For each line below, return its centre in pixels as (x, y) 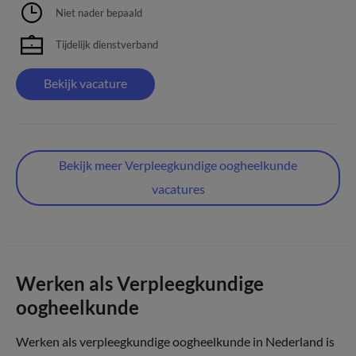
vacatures (178, 189)
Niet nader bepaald (99, 12)
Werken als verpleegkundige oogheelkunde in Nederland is (175, 341)
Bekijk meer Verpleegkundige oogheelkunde (178, 165)
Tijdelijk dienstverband (107, 44)
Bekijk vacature (85, 83)
